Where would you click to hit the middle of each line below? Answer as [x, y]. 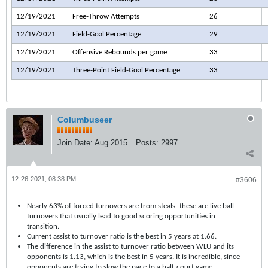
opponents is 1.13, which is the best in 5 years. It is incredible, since [133, 257]
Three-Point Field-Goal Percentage [126, 70]
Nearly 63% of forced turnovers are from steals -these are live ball [130, 206]
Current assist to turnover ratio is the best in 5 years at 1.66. [122, 237]
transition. [43, 226]
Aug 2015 [111, 143]
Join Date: [75, 143]
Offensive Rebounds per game [119, 52]
